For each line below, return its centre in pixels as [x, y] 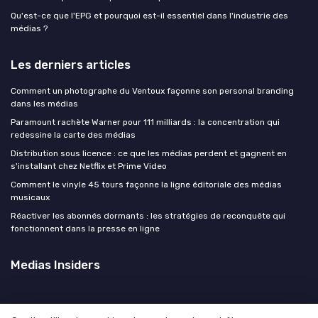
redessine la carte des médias [73, 135]
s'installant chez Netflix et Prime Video [89, 166]
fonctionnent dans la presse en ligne [85, 228]
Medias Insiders [55, 264]
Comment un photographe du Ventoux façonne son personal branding [152, 91]
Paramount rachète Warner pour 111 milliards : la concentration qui [145, 122]
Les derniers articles [71, 64]
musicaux [30, 197]
